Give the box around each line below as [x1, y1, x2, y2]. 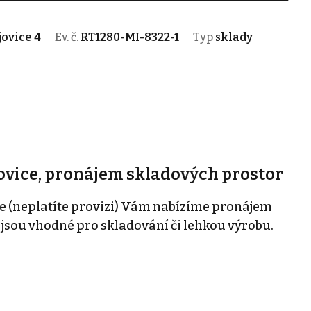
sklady [215, 30, 253, 44]
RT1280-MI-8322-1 [80, 30, 179, 44]
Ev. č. [54, 30, 81, 44]
